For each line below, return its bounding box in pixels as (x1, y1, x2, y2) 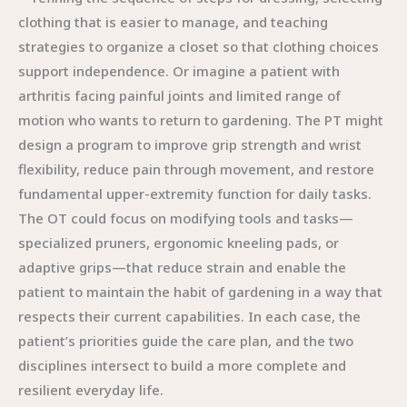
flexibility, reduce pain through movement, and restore (18, 160, 374, 178)
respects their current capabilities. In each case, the (18, 307, 361, 325)
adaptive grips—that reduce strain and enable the (18, 258, 346, 276)
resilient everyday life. (18, 381, 164, 399)
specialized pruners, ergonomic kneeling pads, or (18, 233, 339, 252)
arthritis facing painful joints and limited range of (18, 86, 341, 104)
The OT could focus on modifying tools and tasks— (18, 209, 353, 227)
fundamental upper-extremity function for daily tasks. (18, 184, 372, 203)
